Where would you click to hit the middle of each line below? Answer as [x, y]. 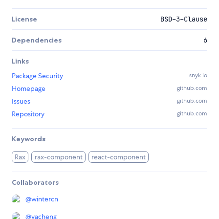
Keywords [29, 139]
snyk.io [198, 76]
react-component [119, 157]
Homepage [29, 89]
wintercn [45, 199]
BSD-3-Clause [184, 19]
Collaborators [35, 183]
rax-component [58, 157]
